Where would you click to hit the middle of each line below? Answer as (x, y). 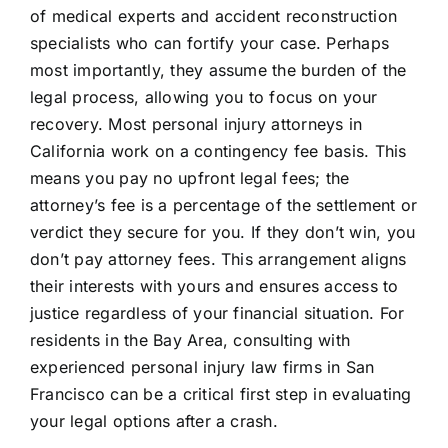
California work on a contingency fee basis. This (218, 150)
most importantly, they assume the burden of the (218, 69)
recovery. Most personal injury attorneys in (196, 123)
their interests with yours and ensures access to (214, 285)
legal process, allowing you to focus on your (203, 96)
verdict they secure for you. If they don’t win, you (222, 231)
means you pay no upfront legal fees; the (189, 177)
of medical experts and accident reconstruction (213, 15)
